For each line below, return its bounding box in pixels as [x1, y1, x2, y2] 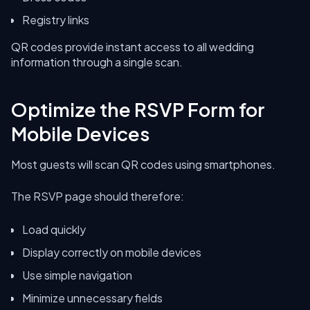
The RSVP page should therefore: [11, 189, 184, 203]
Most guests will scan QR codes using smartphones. [11, 157, 275, 172]
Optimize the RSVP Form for [11, 98, 265, 121]
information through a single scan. [11, 55, 183, 69]
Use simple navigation [22, 268, 132, 282]
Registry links [22, 12, 89, 27]
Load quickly [22, 222, 86, 237]
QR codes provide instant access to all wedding [11, 39, 254, 54]
